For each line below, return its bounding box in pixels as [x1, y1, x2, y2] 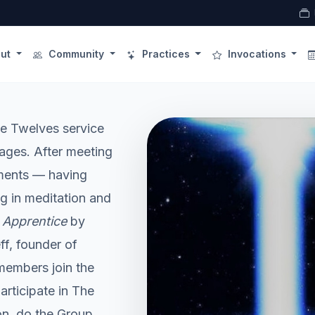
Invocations [224, 47, 289, 60]
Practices [139, 47, 193, 60]
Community [46, 47, 108, 60]
